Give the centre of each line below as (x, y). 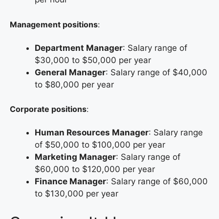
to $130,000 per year (77, 194)
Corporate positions (48, 109)
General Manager (70, 72)
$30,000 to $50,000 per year (93, 60)
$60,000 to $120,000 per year (95, 169)
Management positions (54, 24)
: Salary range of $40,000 (156, 72)
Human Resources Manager (92, 133)
